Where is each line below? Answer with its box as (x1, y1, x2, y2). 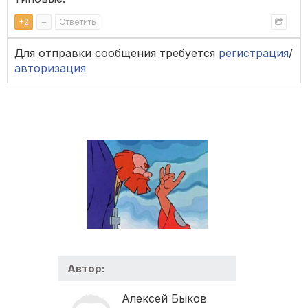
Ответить (59, 16, 96, 27)
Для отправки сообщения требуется (14, 46, 219, 60)
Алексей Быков (122, 291, 207, 306)
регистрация (219, 46, 289, 60)
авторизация (14, 61, 86, 76)
